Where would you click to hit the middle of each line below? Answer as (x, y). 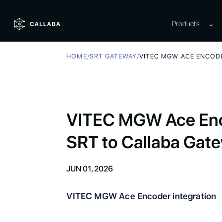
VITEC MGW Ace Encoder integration (141, 196)
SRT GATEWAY (113, 56)
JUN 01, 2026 (90, 169)
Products (186, 24)
